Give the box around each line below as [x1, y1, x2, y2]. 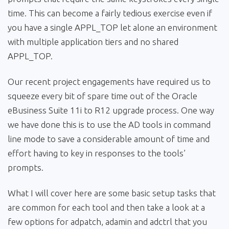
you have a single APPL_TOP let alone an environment [8, 22, 217, 33]
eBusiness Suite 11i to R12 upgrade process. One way [8, 105, 214, 116]
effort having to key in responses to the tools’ [8, 148, 186, 158]
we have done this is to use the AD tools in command [8, 120, 211, 130]
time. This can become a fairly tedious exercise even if [8, 8, 212, 18]
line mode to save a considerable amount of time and [8, 134, 210, 144]
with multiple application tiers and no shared [8, 37, 178, 47]
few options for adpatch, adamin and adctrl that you [8, 217, 207, 227]
